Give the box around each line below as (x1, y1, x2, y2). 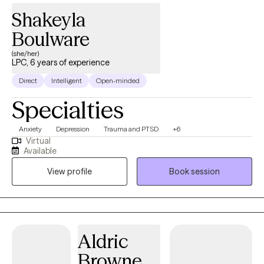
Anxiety (19, 124, 42, 134)
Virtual (25, 136, 51, 147)
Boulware (12, 28, 90, 51)
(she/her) (12, 49, 39, 58)
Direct (19, 76, 37, 85)
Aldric (78, 229, 128, 253)
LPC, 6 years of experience (12, 57, 110, 68)
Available (24, 145, 57, 156)
